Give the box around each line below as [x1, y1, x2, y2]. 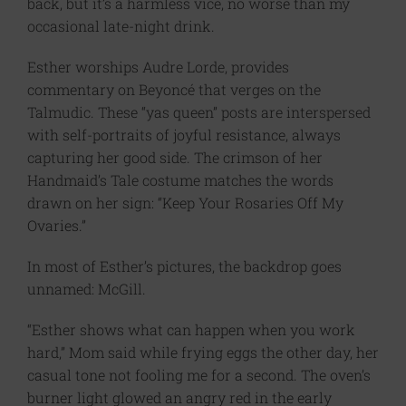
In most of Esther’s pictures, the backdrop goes [27, 256, 342, 275]
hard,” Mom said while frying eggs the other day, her [27, 343, 379, 362]
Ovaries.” [27, 216, 86, 235]
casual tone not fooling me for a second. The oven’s [27, 365, 371, 384]
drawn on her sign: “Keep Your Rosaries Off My [27, 193, 343, 212]
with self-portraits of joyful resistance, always [27, 125, 341, 144]
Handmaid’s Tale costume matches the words [27, 170, 333, 189]
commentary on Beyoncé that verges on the [27, 80, 321, 99]
